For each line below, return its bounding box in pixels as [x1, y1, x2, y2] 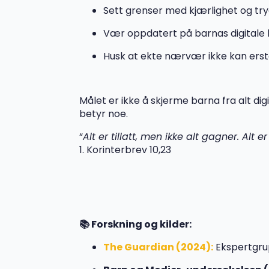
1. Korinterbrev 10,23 [79, 142, 174, 157]
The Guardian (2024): [103, 240, 213, 254]
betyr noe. [79, 106, 130, 121]
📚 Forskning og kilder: [79, 217, 192, 231]
